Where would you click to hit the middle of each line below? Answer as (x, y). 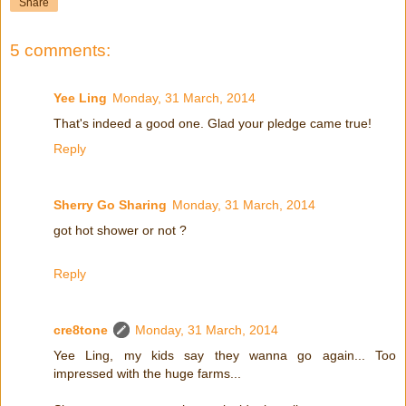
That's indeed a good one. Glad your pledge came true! (213, 123)
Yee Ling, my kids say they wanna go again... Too (225, 355)
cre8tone (81, 329)
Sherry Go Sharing (110, 204)
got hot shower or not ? (120, 230)
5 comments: (60, 51)
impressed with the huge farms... (147, 373)
